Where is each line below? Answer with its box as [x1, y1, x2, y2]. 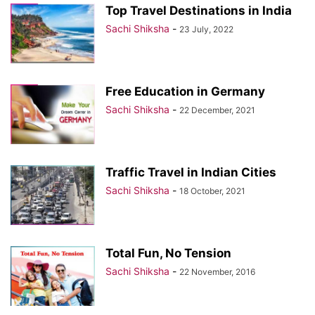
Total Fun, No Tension [105, 246, 231, 260]
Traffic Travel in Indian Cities [105, 165, 276, 179]
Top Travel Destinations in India [105, 4, 292, 18]
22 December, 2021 [179, 105, 255, 115]
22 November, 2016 [179, 266, 255, 277]
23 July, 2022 [179, 24, 233, 34]
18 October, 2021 [179, 186, 245, 196]
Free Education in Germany [105, 84, 265, 98]
